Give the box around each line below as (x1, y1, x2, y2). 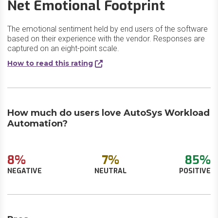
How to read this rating (7, 59, 93, 68)
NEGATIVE (7, 166, 42, 176)
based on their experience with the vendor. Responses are (7, 34, 205, 43)
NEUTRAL (94, 166, 127, 176)
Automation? (7, 118, 68, 129)
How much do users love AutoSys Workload (7, 108, 210, 118)
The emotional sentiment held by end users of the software (7, 24, 208, 34)
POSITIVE (179, 166, 211, 176)
